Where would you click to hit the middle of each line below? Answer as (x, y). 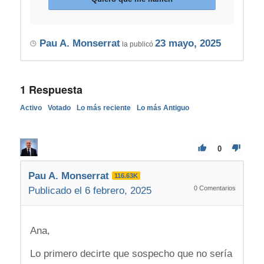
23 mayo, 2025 (188, 44)
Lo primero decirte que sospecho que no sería (131, 253)
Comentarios (217, 188)
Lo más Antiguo (163, 108)
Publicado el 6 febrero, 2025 (90, 191)
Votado (59, 108)
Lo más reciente (103, 108)
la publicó (137, 44)
